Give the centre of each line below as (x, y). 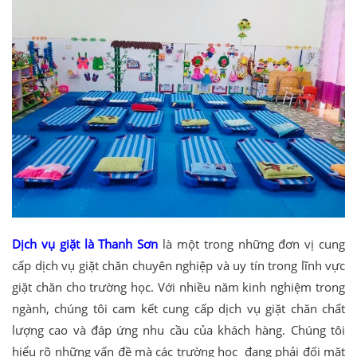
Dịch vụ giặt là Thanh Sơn (85, 243)
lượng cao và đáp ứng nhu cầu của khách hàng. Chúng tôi (178, 330)
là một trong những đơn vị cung (252, 243)
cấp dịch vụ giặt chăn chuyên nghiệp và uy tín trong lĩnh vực (178, 265)
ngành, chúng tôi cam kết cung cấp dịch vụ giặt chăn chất (178, 308)
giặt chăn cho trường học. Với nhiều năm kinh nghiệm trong (178, 286)
